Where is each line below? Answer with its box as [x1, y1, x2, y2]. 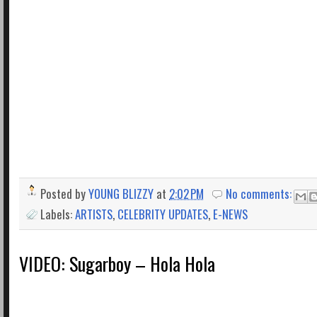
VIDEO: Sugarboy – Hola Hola [19, 249, 215, 277]
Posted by [40, 185, 88, 203]
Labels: [40, 205, 75, 224]
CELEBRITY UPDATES [117, 205, 208, 224]
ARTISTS [75, 205, 113, 224]
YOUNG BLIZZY [88, 185, 154, 203]
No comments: [226, 185, 295, 203]
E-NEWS [213, 205, 248, 224]
